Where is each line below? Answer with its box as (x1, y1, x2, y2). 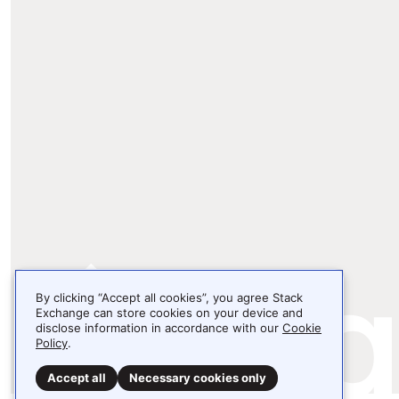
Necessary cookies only (129, 370, 266, 385)
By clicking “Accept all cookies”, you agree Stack (36, 290, 303, 305)
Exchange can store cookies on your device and (36, 305, 303, 320)
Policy (36, 336, 68, 350)
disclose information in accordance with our (36, 321, 282, 335)
